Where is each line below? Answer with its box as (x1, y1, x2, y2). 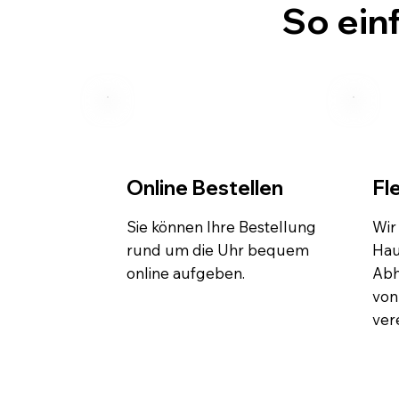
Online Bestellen (126, 174, 283, 200)
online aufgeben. (126, 263, 245, 282)
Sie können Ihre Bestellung (126, 216, 316, 236)
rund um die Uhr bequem (126, 240, 309, 259)
